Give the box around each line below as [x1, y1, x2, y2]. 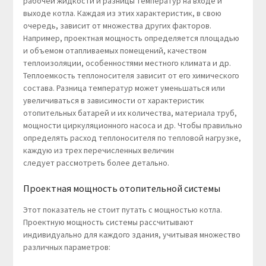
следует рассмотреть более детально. [23, 157, 169, 169]
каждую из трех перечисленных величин [23, 145, 174, 156]
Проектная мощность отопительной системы [23, 182, 220, 195]
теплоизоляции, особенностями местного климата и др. [23, 58, 231, 69]
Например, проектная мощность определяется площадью [23, 33, 239, 44]
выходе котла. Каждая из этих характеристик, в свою [23, 8, 221, 19]
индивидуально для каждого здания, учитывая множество [23, 229, 240, 240]
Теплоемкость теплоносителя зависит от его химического [23, 70, 239, 81]
